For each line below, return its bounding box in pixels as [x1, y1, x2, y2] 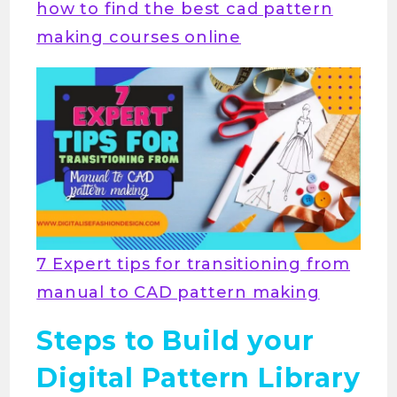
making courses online [36, 27, 242, 48]
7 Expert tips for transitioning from [36, 254, 351, 274]
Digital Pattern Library [36, 362, 361, 394]
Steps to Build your [36, 324, 315, 357]
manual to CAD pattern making [36, 283, 320, 302]
